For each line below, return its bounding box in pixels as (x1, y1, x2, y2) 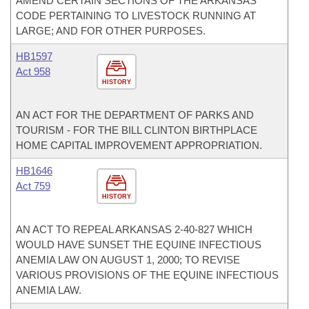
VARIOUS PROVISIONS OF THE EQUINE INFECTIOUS (16, 269, 279, 281)
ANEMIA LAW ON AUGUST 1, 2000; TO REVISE (16, 254, 240, 266)
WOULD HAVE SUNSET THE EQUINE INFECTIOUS (16, 239, 261, 250)
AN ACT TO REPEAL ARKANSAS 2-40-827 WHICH (16, 223, 252, 235)
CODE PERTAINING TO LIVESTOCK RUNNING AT (16, 10, 256, 21)
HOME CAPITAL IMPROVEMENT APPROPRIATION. (16, 139, 262, 151)
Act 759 (16, 180, 50, 192)
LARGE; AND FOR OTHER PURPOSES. (16, 25, 206, 37)
